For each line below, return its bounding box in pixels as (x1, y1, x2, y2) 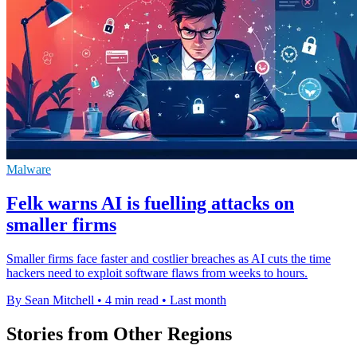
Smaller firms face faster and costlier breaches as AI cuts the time (6, 252, 331, 266)
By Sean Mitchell (6, 293, 94, 308)
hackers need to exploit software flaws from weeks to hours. (6, 266, 308, 280)
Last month (170, 293, 226, 308)
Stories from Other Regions (6, 324, 232, 345)
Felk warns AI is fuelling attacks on (6, 193, 294, 214)
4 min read (105, 293, 159, 308)
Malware (6, 163, 51, 177)
